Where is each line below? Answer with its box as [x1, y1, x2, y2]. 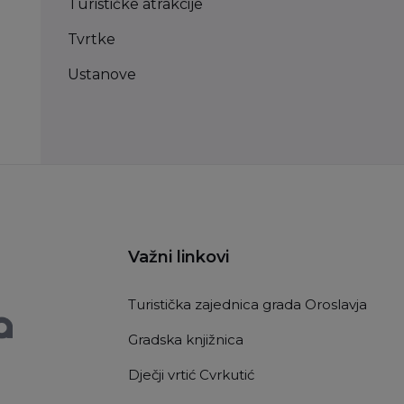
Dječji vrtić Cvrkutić [128, 366, 254, 384]
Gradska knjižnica [128, 331, 243, 349]
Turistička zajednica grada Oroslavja [128, 296, 367, 314]
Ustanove [67, 66, 136, 84]
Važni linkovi [128, 247, 229, 268]
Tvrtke [67, 31, 115, 49]
